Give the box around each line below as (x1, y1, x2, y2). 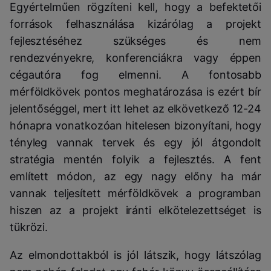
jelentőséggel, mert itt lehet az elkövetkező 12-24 (10, 102, 261, 115)
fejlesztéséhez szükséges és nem (10, 34, 261, 47)
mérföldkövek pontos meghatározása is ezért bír (10, 85, 261, 98)
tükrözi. (10, 220, 48, 233)
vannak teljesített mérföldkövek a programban (10, 186, 261, 200)
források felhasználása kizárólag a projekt (10, 17, 261, 30)
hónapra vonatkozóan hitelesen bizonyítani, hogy (10, 119, 261, 132)
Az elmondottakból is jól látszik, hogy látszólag (10, 248, 261, 261)
